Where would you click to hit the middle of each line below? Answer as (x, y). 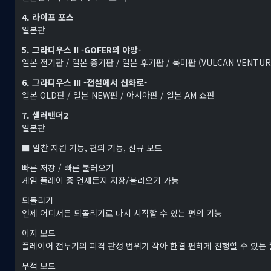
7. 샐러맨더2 (45, 115)
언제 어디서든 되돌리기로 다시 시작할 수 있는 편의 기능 (122, 213)
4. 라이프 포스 (48, 17)
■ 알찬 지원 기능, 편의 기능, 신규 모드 (92, 148)
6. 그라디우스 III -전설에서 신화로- (84, 83)
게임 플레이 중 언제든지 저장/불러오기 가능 (100, 181)
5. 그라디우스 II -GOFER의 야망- (81, 50)
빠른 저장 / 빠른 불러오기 (68, 168)
